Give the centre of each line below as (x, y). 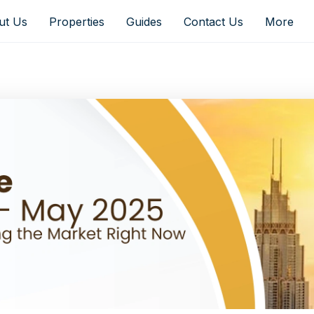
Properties (76, 22)
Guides (144, 22)
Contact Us (213, 22)
